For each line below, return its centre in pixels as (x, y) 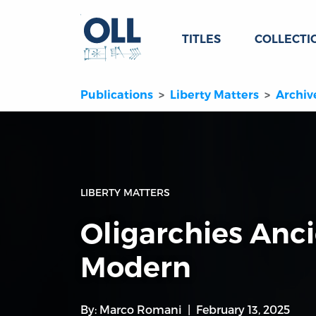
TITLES (201, 39)
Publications (117, 95)
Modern (136, 267)
